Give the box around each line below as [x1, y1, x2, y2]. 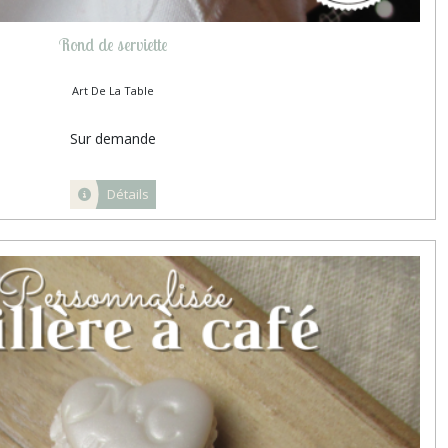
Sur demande [69, 128, 156, 148]
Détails [106, 184, 149, 203]
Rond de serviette [58, 33, 167, 55]
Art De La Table [71, 82, 154, 98]
